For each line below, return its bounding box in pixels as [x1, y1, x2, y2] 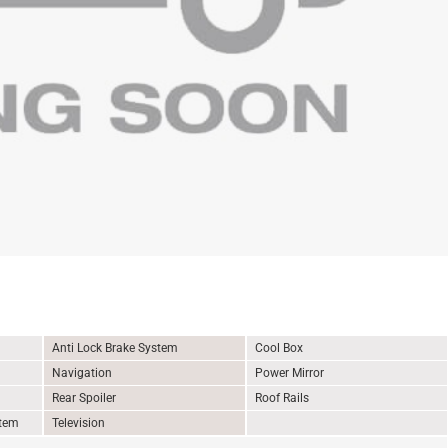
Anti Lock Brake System [52, 341, 178, 355]
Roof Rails [254, 391, 309, 405]
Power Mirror [254, 366, 324, 380]
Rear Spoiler [52, 391, 116, 405]
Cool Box [254, 341, 303, 355]
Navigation [52, 366, 112, 380]
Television [52, 416, 105, 430]
